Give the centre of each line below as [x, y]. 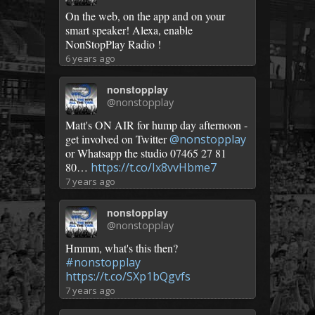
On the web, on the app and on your [145, 15]
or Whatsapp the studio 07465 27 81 [146, 153]
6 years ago [90, 58]
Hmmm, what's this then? [122, 248]
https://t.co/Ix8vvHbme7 [154, 168]
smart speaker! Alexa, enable [129, 30]
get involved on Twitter [117, 139]
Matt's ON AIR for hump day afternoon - [156, 125]
